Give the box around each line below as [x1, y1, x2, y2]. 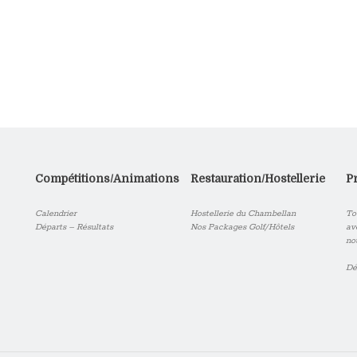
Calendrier [35, 208, 76, 220]
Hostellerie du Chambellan [190, 208, 296, 220]
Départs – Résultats [35, 222, 113, 233]
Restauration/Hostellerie [190, 172, 325, 186]
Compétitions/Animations [35, 172, 179, 186]
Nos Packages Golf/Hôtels [190, 222, 294, 233]
